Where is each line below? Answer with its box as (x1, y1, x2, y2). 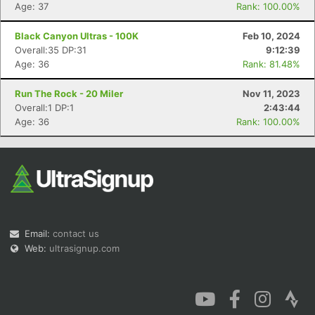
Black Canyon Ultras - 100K (15, 30, 139, 41)
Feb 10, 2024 (243, 30, 300, 41)
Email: (25, 228, 53, 239)
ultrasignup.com (49, 243, 120, 254)
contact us (53, 228, 99, 239)
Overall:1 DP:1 (15, 102, 74, 113)
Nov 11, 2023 (243, 88, 300, 99)
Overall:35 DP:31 (15, 44, 86, 56)
